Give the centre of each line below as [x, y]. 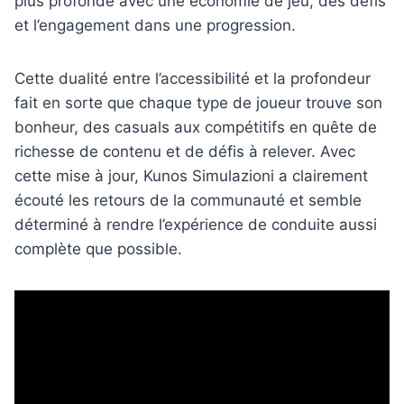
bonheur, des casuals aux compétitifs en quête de [196, 128]
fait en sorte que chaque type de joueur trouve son [198, 103]
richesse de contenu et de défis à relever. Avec [185, 152]
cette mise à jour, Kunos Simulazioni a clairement [191, 176]
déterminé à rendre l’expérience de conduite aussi [196, 225]
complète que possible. [98, 249]
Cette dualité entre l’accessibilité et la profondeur [193, 79]
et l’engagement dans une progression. [155, 26]
